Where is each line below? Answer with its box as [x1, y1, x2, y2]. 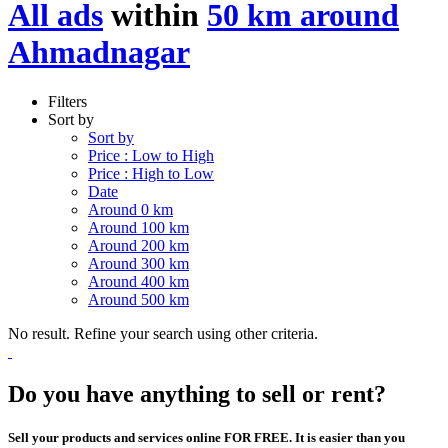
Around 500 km [88, 290, 189, 308]
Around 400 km [88, 272, 189, 290]
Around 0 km [88, 200, 173, 218]
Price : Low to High [88, 146, 214, 164]
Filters [48, 92, 87, 110]
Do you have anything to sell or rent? [8, 380, 386, 407]
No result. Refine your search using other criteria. [8, 324, 318, 342]
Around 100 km [88, 218, 189, 236]
